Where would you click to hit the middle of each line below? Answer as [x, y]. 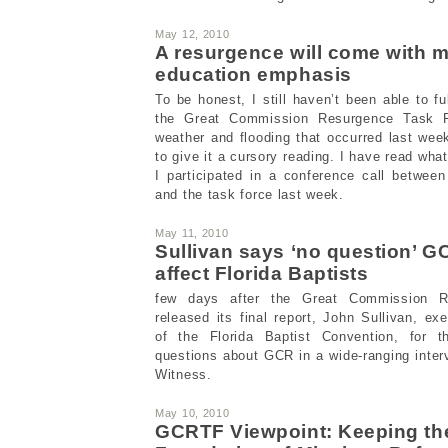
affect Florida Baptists [262, 273]
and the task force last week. [249, 194]
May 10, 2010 [192, 412]
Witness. [183, 374]
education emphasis [253, 74]
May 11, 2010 [192, 232]
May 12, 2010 [192, 33]
